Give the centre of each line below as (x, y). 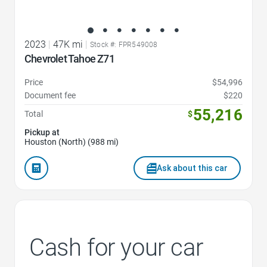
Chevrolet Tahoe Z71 (70, 59)
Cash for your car (116, 248)
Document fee (50, 96)
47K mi (68, 45)
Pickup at (42, 133)
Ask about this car (192, 168)
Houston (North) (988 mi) (72, 142)
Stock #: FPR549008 (124, 45)
